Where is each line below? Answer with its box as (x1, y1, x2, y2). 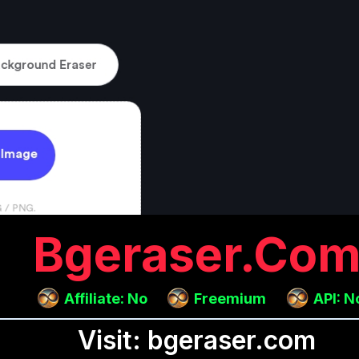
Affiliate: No (63, 289, 147, 307)
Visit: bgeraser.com (77, 325, 316, 356)
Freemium (194, 289, 267, 307)
